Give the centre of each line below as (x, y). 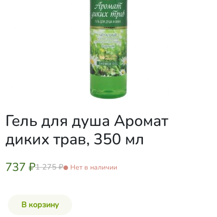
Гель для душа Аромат (86, 121)
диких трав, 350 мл (75, 139)
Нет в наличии (93, 167)
